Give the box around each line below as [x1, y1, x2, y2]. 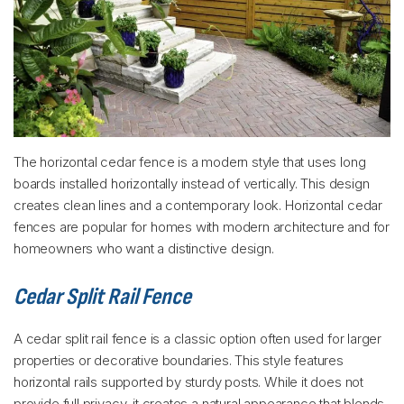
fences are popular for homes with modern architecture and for [14, 217, 390, 235]
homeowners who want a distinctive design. [14, 239, 274, 257]
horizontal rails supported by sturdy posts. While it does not [14, 372, 364, 390]
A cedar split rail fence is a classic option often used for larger [14, 329, 382, 347]
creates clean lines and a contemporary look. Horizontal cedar [14, 196, 383, 214]
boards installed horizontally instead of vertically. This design [14, 174, 370, 192]
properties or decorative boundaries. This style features [14, 351, 344, 369]
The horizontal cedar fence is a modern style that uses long [14, 152, 366, 170]
